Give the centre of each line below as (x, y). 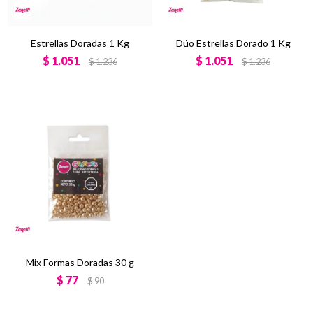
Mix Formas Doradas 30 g (80, 262)
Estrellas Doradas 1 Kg (80, 43)
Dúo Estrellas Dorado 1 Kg (233, 43)
